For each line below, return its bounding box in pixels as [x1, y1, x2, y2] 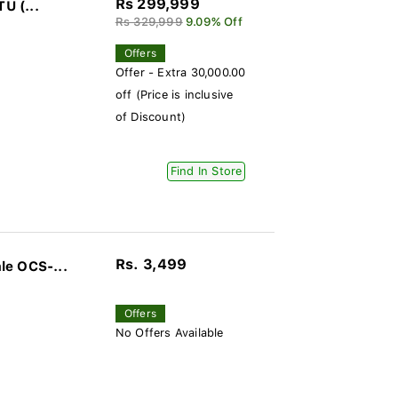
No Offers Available [115, 326, 224, 339]
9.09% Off [185, 15, 243, 28]
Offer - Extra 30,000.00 [115, 66, 246, 79]
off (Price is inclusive [115, 88, 234, 101]
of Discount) [115, 110, 187, 123]
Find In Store [170, 164, 243, 178]
